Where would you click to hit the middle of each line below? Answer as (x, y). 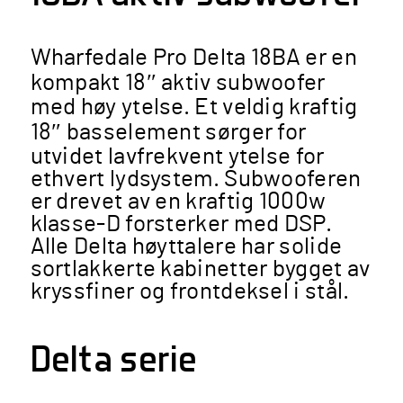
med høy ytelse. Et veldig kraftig (194, 107)
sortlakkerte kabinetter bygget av (200, 269)
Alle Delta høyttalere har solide (186, 246)
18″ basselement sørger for (168, 132)
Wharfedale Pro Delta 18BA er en (193, 58)
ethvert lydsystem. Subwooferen (196, 179)
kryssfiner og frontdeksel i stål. (190, 291)
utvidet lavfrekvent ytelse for (177, 157)
